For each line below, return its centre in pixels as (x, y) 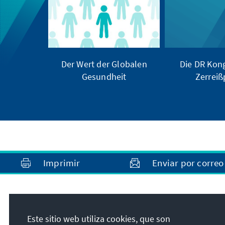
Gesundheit (104, 76)
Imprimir (62, 163)
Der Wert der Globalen (104, 64)
